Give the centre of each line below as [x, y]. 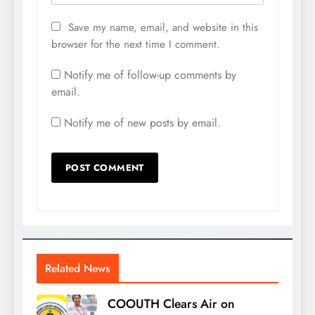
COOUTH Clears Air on [171, 304]
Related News [78, 269]
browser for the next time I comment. [136, 45]
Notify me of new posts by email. [142, 123]
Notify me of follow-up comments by [150, 75]
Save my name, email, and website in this [163, 28]
